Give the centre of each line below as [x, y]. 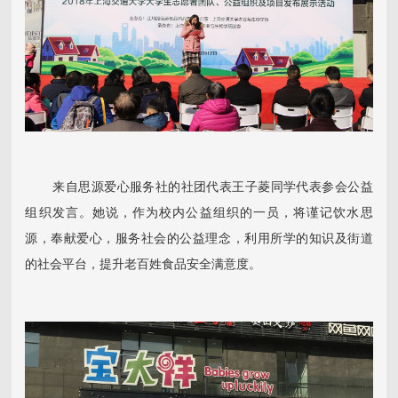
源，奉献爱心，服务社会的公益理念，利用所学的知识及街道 [199, 239]
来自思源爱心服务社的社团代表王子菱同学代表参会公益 [199, 188]
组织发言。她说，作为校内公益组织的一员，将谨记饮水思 [199, 214]
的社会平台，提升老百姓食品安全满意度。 [143, 265]
